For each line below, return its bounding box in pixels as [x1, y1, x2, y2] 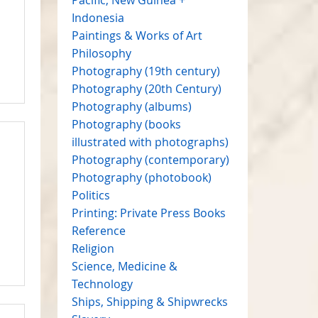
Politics [71, 187, 110, 203]
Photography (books [71, 116, 181, 132]
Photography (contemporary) [71, 151, 229, 168]
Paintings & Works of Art [71, 27, 202, 43]
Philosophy [71, 45, 131, 61]
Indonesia [71, 9, 124, 26]
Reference [71, 222, 126, 238]
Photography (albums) [71, 98, 192, 114]
